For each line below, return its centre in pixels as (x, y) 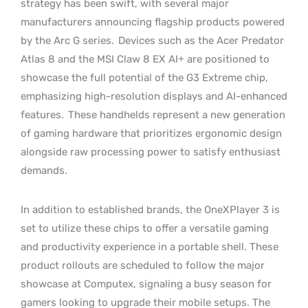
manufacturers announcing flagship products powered (153, 22)
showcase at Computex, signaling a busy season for (146, 284)
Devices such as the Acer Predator (201, 40)
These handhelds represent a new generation (175, 114)
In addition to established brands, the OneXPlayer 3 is (150, 209)
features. (42, 114)
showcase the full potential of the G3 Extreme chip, (144, 77)
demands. (44, 170)
